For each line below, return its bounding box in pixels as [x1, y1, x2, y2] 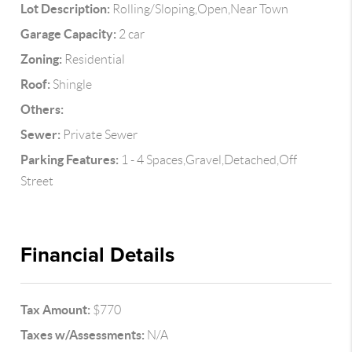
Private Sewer [60, 128, 138, 141]
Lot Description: [20, 2, 111, 16]
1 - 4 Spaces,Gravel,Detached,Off [119, 153, 298, 167]
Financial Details [20, 243, 175, 267]
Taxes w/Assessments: [20, 328, 145, 342]
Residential [62, 53, 126, 66]
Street [20, 174, 54, 188]
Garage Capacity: [20, 27, 117, 41]
